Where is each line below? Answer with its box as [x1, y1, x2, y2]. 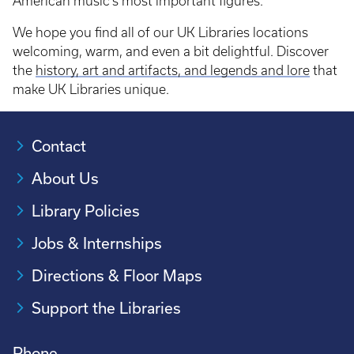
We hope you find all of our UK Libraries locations [13, 25, 308, 40]
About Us [32, 170, 99, 188]
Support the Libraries [32, 299, 181, 318]
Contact [32, 137, 86, 156]
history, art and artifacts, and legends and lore [36, 63, 310, 78]
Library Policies [32, 202, 140, 220]
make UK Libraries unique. [13, 82, 169, 97]
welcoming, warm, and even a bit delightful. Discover [13, 44, 329, 59]
